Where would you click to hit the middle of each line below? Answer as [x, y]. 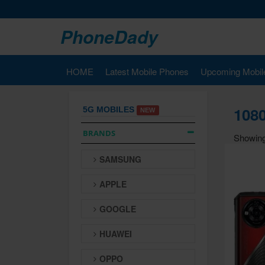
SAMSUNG [120, 159]
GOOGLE [118, 209]
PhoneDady [109, 36]
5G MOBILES [109, 109]
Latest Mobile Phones [147, 71]
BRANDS [99, 133]
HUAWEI [116, 234]
